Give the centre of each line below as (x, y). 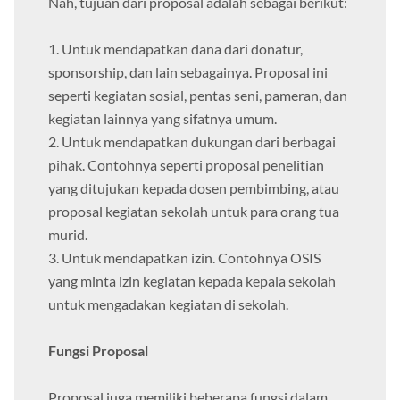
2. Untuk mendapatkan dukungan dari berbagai (192, 142)
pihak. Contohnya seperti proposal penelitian (186, 165)
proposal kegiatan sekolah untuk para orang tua (194, 212)
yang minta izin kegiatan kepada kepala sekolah (192, 281)
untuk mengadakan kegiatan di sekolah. (168, 304)
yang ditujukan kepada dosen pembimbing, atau (194, 188)
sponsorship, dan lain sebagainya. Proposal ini (188, 72)
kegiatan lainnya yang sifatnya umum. (162, 119)
